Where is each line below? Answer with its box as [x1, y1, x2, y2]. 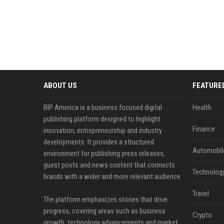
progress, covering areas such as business [43, 206, 165, 215]
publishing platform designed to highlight [43, 114, 160, 123]
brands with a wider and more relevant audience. [43, 172, 182, 181]
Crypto [192, 210, 212, 219]
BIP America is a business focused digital [43, 103, 162, 112]
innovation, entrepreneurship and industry [43, 126, 162, 135]
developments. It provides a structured [43, 137, 154, 146]
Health [192, 103, 211, 112]
